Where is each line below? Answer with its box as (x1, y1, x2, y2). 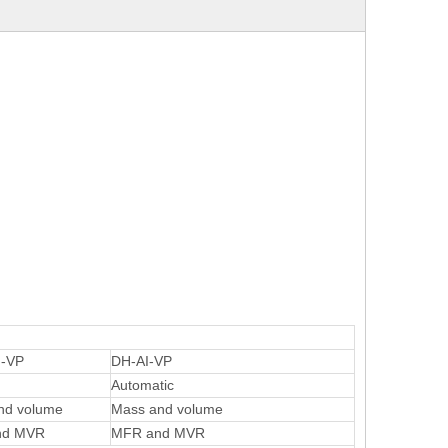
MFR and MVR (111, 425, 205, 441)
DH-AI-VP (111, 353, 172, 369)
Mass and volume (111, 401, 223, 417)
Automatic (111, 377, 174, 393)
